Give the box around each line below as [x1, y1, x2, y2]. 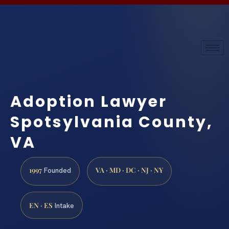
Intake [53, 201, 74, 211]
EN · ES [29, 200, 53, 210]
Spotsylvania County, [10, 111, 213, 133]
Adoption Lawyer [10, 91, 167, 112]
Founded [42, 166, 71, 175]
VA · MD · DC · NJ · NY [96, 165, 163, 175]
